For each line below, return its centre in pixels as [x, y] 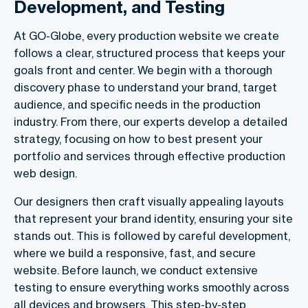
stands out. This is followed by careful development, [152, 236]
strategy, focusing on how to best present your [138, 139]
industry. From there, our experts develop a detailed [151, 122]
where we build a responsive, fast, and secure [135, 253]
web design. [45, 174]
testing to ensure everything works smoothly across [152, 288]
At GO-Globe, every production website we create [146, 36]
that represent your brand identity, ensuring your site [153, 219]
